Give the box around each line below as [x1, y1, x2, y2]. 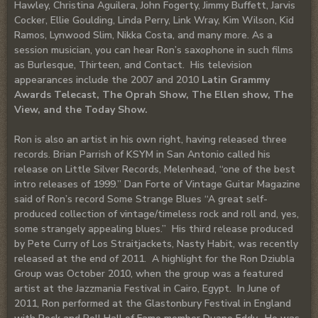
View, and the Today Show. [14, 103, 148, 117]
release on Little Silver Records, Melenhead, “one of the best [14, 163, 295, 177]
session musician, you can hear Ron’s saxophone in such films [14, 43, 293, 57]
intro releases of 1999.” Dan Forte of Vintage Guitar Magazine [14, 177, 300, 192]
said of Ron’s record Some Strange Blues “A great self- [14, 192, 268, 207]
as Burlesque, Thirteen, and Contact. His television [14, 58, 252, 72]
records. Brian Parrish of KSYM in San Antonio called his [14, 148, 270, 162]
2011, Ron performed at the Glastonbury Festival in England [14, 297, 291, 311]
